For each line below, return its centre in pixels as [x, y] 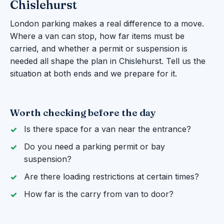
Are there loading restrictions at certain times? [111, 177]
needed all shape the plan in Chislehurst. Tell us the [108, 61]
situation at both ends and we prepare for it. [93, 74]
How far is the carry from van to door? [99, 194]
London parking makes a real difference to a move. [107, 24]
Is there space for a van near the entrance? [107, 129]
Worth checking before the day [83, 113]
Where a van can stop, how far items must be [97, 36]
